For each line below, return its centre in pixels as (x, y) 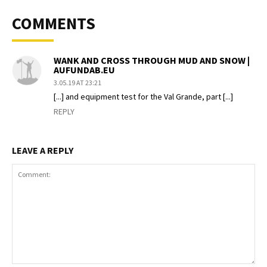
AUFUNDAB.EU (84, 69)
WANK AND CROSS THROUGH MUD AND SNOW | (152, 60)
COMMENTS (54, 23)
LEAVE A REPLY (43, 150)
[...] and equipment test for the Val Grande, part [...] (143, 96)
